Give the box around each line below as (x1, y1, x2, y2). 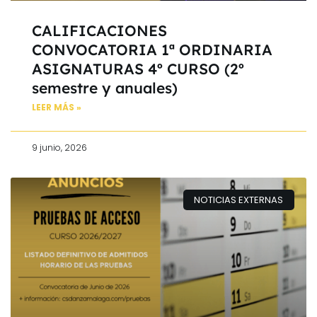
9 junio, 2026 (32, 142, 87, 154)
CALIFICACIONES (32, 21, 167, 40)
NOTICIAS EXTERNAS (194, 192, 284, 207)
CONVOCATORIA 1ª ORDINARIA (32, 40, 272, 59)
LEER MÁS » (32, 101, 81, 114)
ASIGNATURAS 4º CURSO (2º (32, 59, 244, 79)
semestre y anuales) (32, 79, 178, 98)
